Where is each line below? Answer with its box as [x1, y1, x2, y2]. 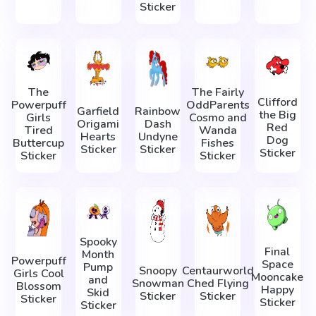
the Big [258, 107, 296, 123]
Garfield [77, 104, 120, 120]
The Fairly [191, 85, 244, 101]
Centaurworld [181, 262, 254, 279]
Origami [77, 116, 120, 133]
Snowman [131, 275, 184, 291]
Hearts [80, 129, 116, 145]
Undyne [138, 129, 178, 145]
